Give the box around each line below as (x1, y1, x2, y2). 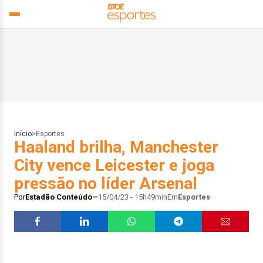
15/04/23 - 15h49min (98, 193, 167, 201)
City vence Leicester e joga (14, 156, 214, 175)
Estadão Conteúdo (25, 193, 92, 201)
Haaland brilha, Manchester (14, 137, 218, 157)
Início (14, 130, 32, 138)
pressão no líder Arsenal (14, 174, 197, 193)
